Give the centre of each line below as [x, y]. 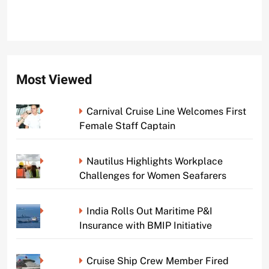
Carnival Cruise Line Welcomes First [166, 112]
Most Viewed [54, 80]
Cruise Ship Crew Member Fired [157, 261]
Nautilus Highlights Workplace [154, 162]
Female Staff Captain [127, 126]
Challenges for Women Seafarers [153, 176]
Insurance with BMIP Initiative [145, 226]
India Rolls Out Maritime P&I [149, 211]
